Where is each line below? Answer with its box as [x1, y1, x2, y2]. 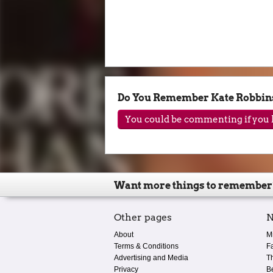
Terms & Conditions [114, 241, 179, 250]
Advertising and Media [114, 253, 188, 262]
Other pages [114, 211, 172, 223]
